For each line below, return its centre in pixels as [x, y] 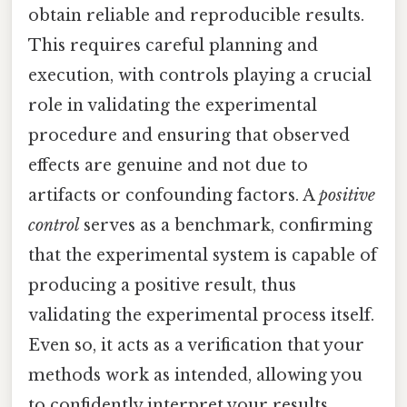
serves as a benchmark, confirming [226, 225]
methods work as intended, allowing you [195, 375]
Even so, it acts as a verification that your [196, 345]
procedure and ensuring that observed [189, 135]
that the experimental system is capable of [203, 255]
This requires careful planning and [173, 45]
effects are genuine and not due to [168, 165]
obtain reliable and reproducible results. [196, 15]
